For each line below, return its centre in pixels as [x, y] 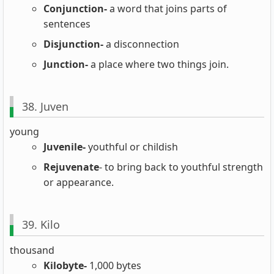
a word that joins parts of [167, 9]
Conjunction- [75, 9]
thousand [32, 250]
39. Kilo [41, 225]
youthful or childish [133, 147]
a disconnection [141, 44]
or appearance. [79, 183]
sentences [67, 24]
